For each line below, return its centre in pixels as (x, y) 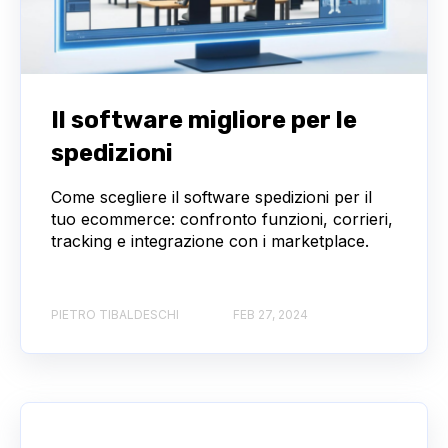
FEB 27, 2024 (270, 314)
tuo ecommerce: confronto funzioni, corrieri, (222, 219)
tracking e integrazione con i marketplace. (210, 241)
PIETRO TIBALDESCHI (115, 314)
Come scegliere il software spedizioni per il (211, 197)
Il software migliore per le (204, 120)
